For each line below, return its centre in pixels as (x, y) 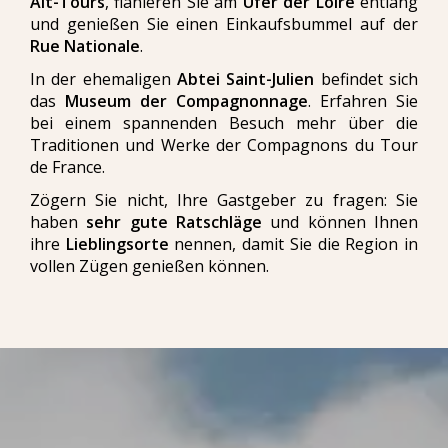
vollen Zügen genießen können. (149, 266)
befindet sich (366, 79)
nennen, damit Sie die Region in (293, 244)
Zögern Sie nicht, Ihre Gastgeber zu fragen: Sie (224, 200)
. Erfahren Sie (363, 101)
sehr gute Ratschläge (174, 222)
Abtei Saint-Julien (246, 79)
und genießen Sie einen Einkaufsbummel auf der (224, 24)
